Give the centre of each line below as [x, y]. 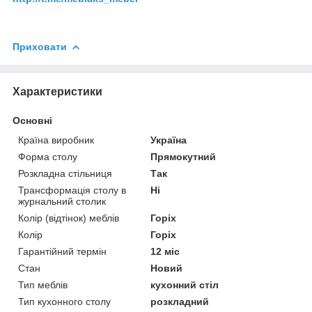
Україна [169, 140]
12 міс [165, 251]
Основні [32, 120]
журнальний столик [62, 201]
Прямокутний [184, 156]
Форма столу [48, 156]
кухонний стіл [185, 284]
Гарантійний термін [62, 251]
